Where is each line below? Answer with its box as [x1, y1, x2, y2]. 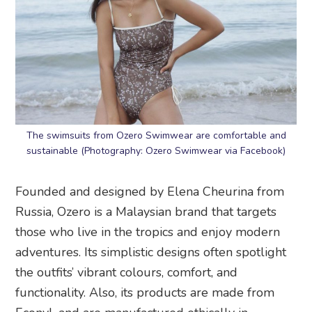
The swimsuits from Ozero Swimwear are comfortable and [26, 129, 286, 143]
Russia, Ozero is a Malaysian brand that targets [15, 203, 277, 221]
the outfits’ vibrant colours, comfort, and [15, 264, 238, 281]
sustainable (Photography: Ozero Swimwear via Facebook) [26, 144, 286, 158]
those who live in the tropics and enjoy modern [15, 224, 281, 241]
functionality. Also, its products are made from [15, 284, 275, 302]
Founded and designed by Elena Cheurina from [15, 183, 285, 201]
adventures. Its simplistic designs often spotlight [15, 244, 287, 261]
